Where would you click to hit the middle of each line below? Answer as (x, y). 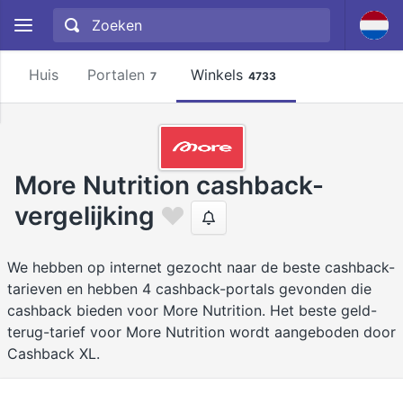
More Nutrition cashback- (169, 185)
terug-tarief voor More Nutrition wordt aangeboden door (201, 332)
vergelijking (85, 215)
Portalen (116, 75)
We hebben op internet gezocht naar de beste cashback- (201, 267)
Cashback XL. (54, 354)
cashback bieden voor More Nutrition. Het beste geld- (192, 310)
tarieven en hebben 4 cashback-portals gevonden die (189, 289)
